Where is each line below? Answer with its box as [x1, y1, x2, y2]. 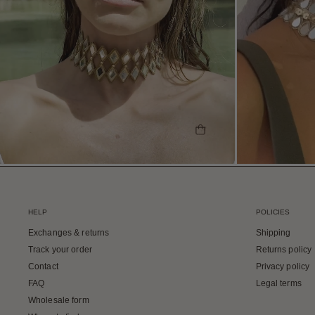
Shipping [255, 228, 291, 238]
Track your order [28, 245, 92, 255]
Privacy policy [255, 262, 310, 271]
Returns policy [255, 245, 312, 255]
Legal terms [255, 278, 302, 288]
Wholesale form [28, 295, 89, 305]
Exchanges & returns [28, 228, 110, 238]
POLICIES [255, 208, 290, 216]
